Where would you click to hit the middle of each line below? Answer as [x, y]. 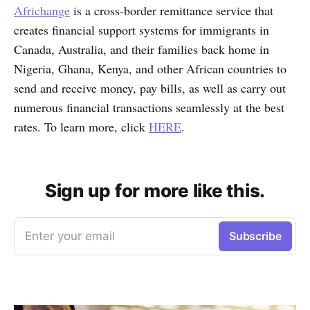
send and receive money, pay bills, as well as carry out [150, 88]
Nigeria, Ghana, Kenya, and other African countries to [150, 68]
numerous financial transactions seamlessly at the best [149, 107]
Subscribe [255, 236]
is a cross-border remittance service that [172, 10]
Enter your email [70, 236]
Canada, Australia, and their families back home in [142, 49]
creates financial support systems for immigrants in [142, 29]
